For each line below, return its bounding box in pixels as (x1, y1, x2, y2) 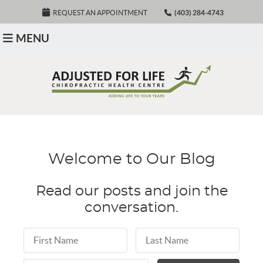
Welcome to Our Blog (48, 151, 215, 167)
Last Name (136, 228, 178, 238)
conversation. (85, 201, 178, 215)
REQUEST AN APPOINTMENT (53, 9, 147, 16)
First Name (23, 228, 68, 238)
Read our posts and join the (35, 184, 228, 199)
